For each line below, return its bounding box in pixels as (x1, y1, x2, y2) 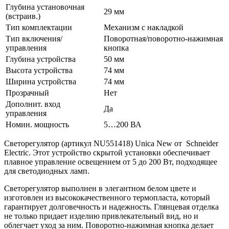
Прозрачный (6, 88, 49, 97)
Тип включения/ (6, 34, 62, 43)
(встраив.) (6, 11, 40, 20)
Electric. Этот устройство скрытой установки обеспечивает (4, 148, 210, 157)
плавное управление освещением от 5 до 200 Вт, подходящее (4, 157, 217, 166)
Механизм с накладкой (104, 22, 184, 32)
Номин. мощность (6, 120, 69, 129)
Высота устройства (6, 65, 73, 75)
